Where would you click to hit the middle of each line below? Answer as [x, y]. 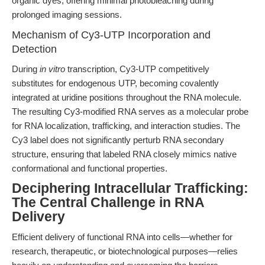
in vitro [52, 69]
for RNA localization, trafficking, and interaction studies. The [126, 126]
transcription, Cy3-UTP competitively [137, 69]
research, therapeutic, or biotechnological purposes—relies [125, 251]
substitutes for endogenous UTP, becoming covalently [115, 83]
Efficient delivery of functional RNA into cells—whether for [122, 237]
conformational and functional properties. [90, 168]
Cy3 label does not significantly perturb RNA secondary [118, 140]
